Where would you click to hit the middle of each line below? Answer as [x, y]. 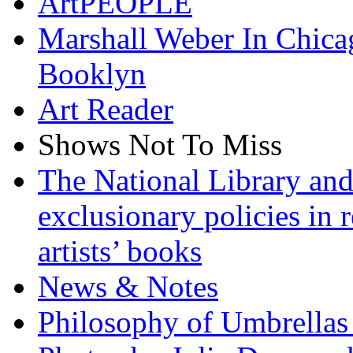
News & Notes [128, 286]
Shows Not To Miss [160, 144]
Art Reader [106, 109]
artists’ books [120, 251]
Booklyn [92, 73]
